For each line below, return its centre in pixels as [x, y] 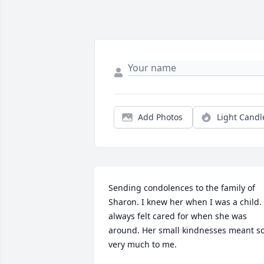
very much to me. [143, 245]
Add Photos [160, 117]
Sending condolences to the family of [182, 188]
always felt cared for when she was [178, 216]
